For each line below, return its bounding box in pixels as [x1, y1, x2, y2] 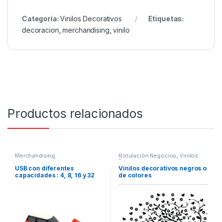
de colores [118, 171, 152, 179]
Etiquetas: [148, 14, 184, 23]
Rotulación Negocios [118, 152, 177, 160]
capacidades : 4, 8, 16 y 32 [14, 171, 95, 179]
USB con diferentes [14, 164, 74, 172]
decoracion [22, 26, 59, 35]
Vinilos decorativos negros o [118, 164, 207, 172]
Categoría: [22, 14, 60, 23]
